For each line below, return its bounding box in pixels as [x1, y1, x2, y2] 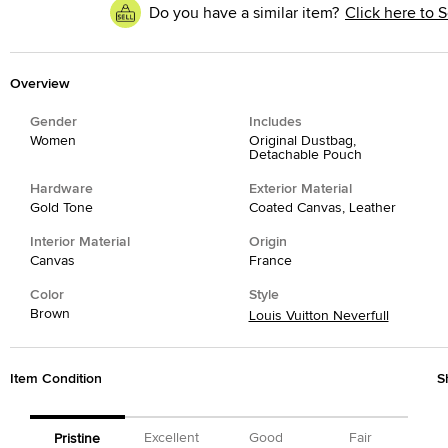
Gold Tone [30, 201, 93, 215]
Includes [248, 115, 302, 129]
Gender [30, 115, 77, 129]
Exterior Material [248, 182, 352, 196]
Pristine [54, 432, 101, 446]
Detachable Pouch [248, 148, 362, 162]
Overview [10, 77, 70, 91]
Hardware [30, 182, 93, 196]
